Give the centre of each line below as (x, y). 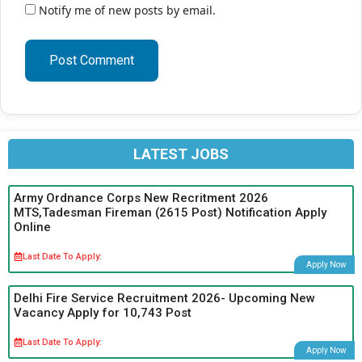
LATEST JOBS (181, 154)
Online (32, 227)
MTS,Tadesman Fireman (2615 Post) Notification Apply (170, 212)
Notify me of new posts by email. (127, 10)
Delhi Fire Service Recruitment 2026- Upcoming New (164, 298)
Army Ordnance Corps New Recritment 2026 (141, 198)
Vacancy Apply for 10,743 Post (103, 312)
